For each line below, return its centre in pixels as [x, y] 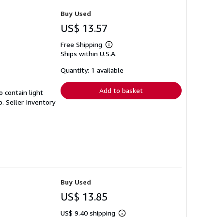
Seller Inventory [31, 102]
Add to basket [121, 91]
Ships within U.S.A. [89, 54]
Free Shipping [81, 45]
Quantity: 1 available [92, 70]
